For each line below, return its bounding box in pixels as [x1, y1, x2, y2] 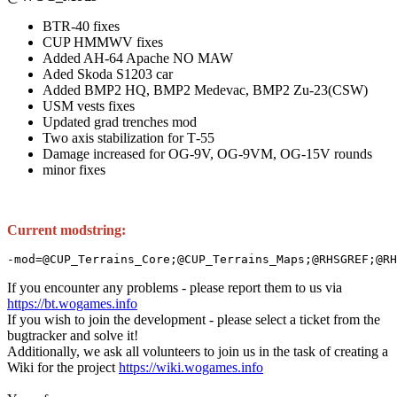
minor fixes [43, 162, 105, 178]
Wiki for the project [7, 360, 119, 376]
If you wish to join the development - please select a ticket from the [7, 312, 380, 328]
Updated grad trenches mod [43, 114, 197, 130]
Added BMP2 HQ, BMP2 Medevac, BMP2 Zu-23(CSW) [43, 82, 368, 98]
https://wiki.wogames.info [119, 360, 263, 376]
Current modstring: [7, 222, 126, 238]
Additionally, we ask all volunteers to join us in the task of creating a [7, 344, 388, 360]
